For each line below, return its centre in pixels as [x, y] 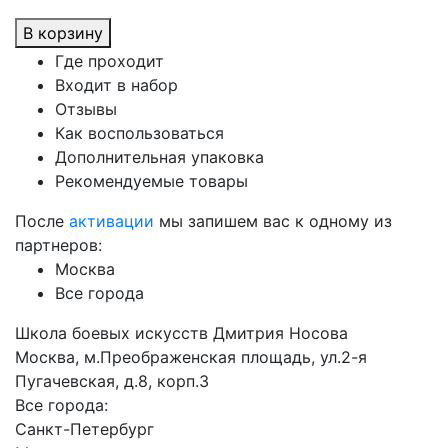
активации [111, 221]
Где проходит [109, 61]
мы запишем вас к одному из [273, 221]
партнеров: [58, 245]
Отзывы [86, 109]
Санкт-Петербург [84, 429]
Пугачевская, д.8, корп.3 [112, 381]
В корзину [63, 33]
